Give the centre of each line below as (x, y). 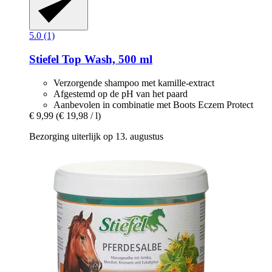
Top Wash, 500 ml (106, 59)
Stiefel (44, 59)
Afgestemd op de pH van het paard (121, 93)
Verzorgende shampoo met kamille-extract (134, 83)
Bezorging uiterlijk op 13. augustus (96, 136)
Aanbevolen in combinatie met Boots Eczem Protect (153, 104)
